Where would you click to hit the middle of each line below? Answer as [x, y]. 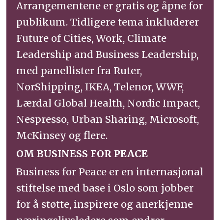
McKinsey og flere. [62, 136]
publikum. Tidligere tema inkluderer [108, 22]
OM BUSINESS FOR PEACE [83, 154]
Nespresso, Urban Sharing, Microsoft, [108, 119]
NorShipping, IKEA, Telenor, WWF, [100, 87]
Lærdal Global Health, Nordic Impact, [108, 103]
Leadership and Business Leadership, [108, 55]
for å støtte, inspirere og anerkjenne [105, 204]
